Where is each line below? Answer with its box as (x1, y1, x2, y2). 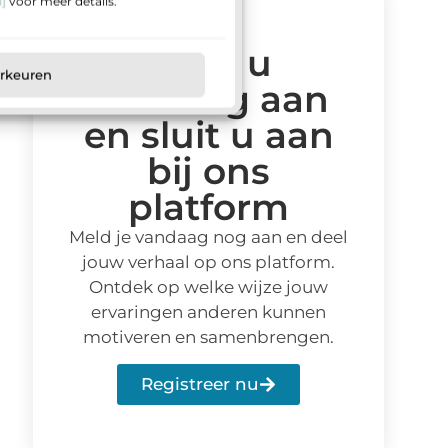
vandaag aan (88, 76, 329, 121)
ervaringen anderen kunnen (91, 301, 327, 322)
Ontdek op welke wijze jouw (89, 276, 329, 297)
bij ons (147, 148, 271, 193)
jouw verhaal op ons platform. (82, 251, 336, 272)
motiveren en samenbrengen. (83, 326, 335, 347)
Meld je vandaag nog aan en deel (69, 226, 349, 247)
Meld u (145, 40, 272, 85)
